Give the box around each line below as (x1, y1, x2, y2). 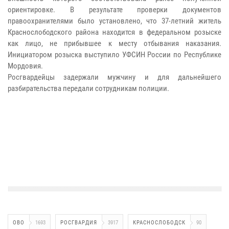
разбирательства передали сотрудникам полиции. (8, 83, 169, 93)
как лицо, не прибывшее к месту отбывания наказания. (8, 38, 221, 48)
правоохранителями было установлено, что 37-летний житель (8, 16, 221, 26)
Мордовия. (8, 61, 43, 71)
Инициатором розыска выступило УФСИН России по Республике (8, 50, 221, 59)
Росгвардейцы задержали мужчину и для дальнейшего (8, 72, 221, 82)
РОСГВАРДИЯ (60, 219, 97, 226)
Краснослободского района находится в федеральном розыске (8, 27, 221, 37)
